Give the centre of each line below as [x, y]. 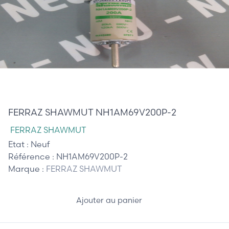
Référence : [32, 156]
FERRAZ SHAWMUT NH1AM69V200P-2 [92, 112]
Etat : [19, 144]
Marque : [27, 168]
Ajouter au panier [110, 200]
